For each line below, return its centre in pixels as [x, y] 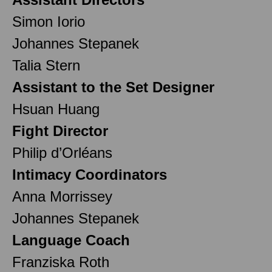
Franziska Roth [61, 262]
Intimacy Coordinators [90, 174]
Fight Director [60, 131]
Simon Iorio [49, 21]
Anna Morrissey [62, 196]
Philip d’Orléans [64, 152]
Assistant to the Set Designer [113, 87]
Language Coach [71, 240]
